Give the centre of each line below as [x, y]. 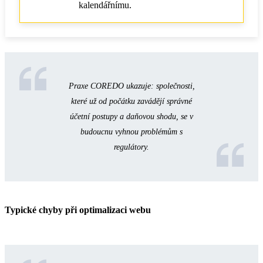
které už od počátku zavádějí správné [131, 101]
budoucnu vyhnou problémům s [131, 131]
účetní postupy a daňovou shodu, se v [131, 116]
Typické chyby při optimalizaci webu [78, 210]
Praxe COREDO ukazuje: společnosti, [131, 86]
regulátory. [131, 147]
